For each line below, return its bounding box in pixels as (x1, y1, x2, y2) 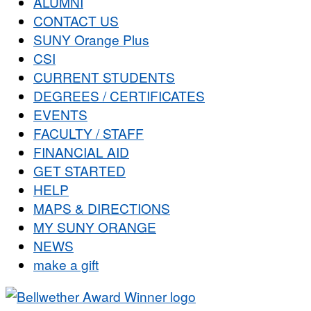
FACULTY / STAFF (33, 124, 144, 143)
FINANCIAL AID (33, 142, 129, 162)
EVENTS (33, 105, 87, 124)
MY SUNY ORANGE (33, 217, 156, 237)
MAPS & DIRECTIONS (33, 199, 170, 218)
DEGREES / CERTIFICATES (33, 86, 205, 106)
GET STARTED (33, 161, 126, 180)
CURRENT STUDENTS (33, 67, 175, 87)
